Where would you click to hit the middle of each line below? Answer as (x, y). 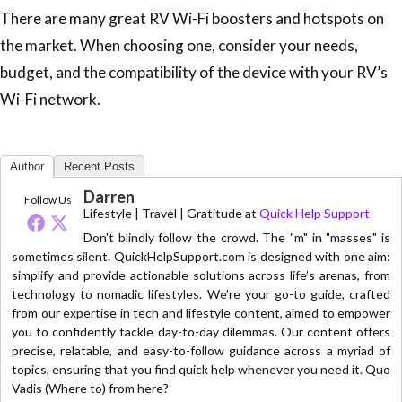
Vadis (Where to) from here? (90, 388)
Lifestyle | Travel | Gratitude (163, 213)
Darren (109, 196)
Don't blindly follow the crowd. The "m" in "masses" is (237, 237)
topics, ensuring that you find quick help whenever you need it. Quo (201, 369)
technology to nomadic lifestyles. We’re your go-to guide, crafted (201, 293)
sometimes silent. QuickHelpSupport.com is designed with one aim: (201, 256)
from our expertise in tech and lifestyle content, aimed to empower (201, 312)
